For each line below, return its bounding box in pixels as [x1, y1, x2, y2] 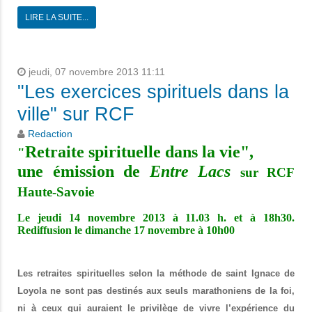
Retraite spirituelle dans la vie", [25, 143, 253, 162]
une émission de [17, 162, 150, 181]
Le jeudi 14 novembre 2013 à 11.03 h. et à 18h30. [17, 212, 295, 224]
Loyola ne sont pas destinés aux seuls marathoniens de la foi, [17, 286, 295, 297]
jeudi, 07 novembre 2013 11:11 [26, 67, 165, 78]
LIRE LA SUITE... [25, 13, 88, 23]
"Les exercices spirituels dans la [17, 81, 289, 103]
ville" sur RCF [17, 104, 134, 125]
